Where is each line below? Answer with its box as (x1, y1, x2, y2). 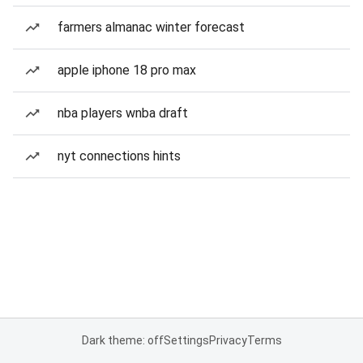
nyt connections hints (58, 148, 181, 164)
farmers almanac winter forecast (58, 19, 245, 35)
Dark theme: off (81, 334, 164, 347)
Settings (163, 334, 209, 347)
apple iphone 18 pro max (58, 62, 196, 78)
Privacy (208, 334, 247, 347)
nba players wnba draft (58, 105, 188, 121)
